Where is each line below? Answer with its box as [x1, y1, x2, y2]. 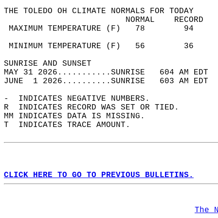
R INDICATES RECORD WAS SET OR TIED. [4, 103, 189, 112]
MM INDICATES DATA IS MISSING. [4, 112, 155, 121]
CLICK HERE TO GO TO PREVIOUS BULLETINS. [4, 171, 194, 180]
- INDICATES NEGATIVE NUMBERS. [4, 94, 160, 103]
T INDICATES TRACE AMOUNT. [4, 121, 140, 129]
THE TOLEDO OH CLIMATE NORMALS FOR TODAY [4, 7, 203, 16]
